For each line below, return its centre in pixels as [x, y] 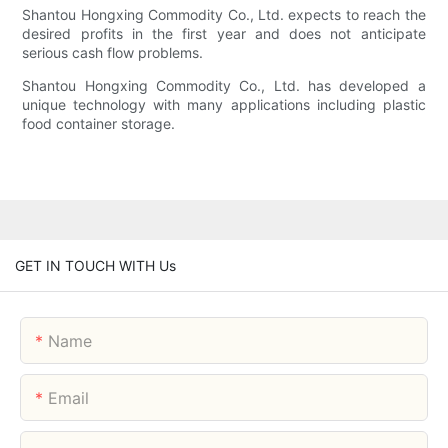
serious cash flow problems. [113, 53]
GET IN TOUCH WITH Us [95, 265]
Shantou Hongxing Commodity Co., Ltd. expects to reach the [224, 15]
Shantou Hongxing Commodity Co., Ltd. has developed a [224, 86]
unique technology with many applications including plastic [224, 105]
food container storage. [99, 124]
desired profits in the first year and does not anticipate [224, 34]
